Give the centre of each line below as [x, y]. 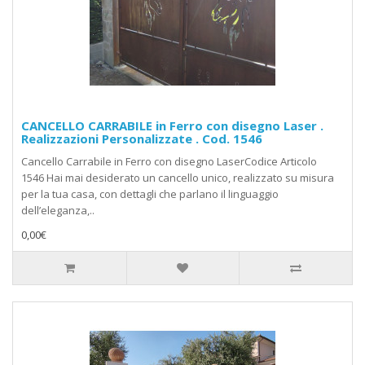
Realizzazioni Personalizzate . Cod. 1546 [142, 139]
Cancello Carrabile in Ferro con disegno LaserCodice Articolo [169, 162]
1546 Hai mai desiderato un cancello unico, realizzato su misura [178, 178]
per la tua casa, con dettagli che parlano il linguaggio [150, 194]
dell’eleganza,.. [58, 211]
